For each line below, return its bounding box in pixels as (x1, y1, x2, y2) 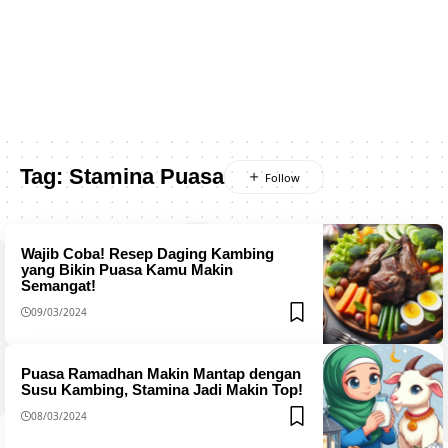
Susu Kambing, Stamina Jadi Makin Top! (20, 380, 303, 398)
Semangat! (20, 276, 96, 294)
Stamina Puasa (69, 164, 224, 189)
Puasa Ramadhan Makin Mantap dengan (20, 364, 301, 382)
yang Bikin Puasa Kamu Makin (20, 260, 233, 278)
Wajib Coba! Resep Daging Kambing (20, 244, 274, 262)
